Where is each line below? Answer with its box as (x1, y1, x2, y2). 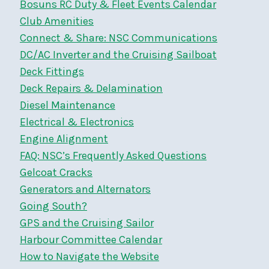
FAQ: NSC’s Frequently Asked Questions (20, 148, 207, 162)
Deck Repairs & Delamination (20, 81, 163, 95)
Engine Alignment (20, 131, 108, 145)
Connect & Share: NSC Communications (20, 31, 217, 44)
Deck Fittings (20, 64, 84, 78)
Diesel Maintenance (20, 98, 115, 112)
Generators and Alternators (20, 182, 151, 196)
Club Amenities (20, 14, 94, 28)
